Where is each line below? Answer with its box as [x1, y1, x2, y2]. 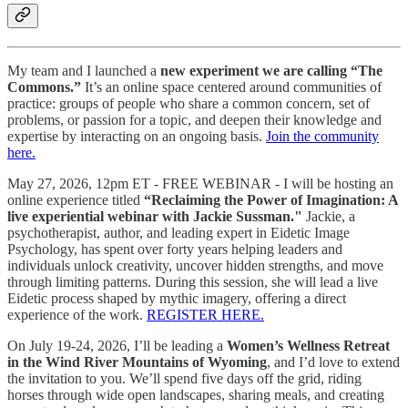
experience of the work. [7, 306, 147, 322]
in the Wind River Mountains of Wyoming [7, 353, 267, 370]
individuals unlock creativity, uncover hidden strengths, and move [7, 257, 383, 273]
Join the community [266, 127, 379, 144]
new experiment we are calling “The [160, 62, 382, 78]
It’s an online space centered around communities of [81, 78, 382, 95]
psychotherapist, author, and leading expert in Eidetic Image [7, 224, 350, 240]
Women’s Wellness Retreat [227, 337, 390, 353]
